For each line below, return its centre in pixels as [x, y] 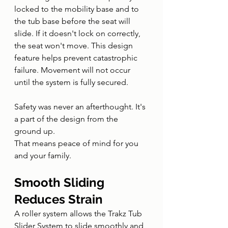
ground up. [35, 131]
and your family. [43, 155]
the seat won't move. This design [75, 46]
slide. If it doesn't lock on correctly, [78, 33]
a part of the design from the [67, 119]
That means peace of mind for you [77, 143]
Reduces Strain [59, 199]
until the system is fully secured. [71, 82]
